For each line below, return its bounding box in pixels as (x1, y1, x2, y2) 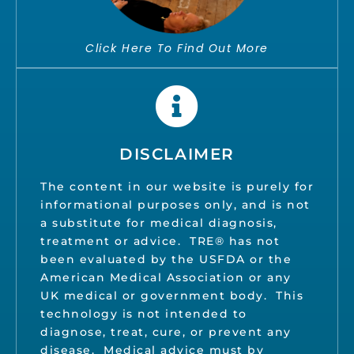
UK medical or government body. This (40, 288, 303, 303)
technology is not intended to (40, 306, 247, 321)
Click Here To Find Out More (85, 40, 269, 56)
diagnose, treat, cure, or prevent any (40, 324, 292, 339)
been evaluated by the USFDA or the (40, 251, 292, 266)
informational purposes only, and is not (40, 197, 311, 212)
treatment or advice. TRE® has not (40, 233, 280, 248)
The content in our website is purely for (40, 179, 314, 194)
